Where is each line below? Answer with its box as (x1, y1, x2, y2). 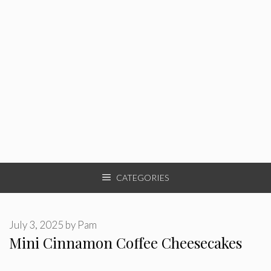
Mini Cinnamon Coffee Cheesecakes (9, 233, 242, 252)
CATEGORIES (116, 172, 169, 183)
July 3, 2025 (9, 218, 64, 231)
